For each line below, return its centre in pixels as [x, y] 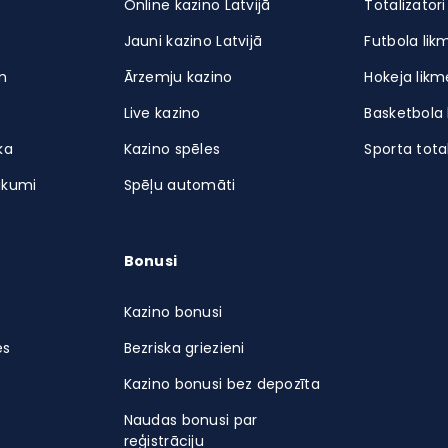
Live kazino [162, 113]
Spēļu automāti [179, 185]
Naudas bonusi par [190, 420]
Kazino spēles [172, 149]
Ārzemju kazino [178, 77]
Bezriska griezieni [184, 348]
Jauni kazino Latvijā [193, 41]
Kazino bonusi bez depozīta [221, 384]
